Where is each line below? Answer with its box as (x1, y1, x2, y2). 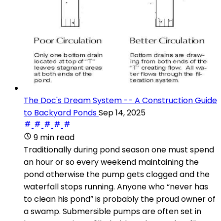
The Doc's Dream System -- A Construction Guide (24, 94, 217, 106)
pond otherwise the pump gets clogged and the (24, 168, 210, 180)
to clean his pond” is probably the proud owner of (24, 193, 216, 205)
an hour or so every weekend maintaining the (24, 156, 199, 168)
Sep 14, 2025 (99, 107, 146, 118)
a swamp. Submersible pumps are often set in (24, 205, 201, 217)
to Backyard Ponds (24, 107, 97, 118)
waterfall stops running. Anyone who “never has (24, 181, 208, 192)
